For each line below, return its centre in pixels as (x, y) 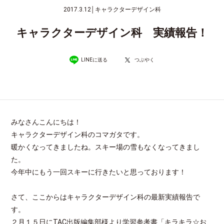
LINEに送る (94, 59)
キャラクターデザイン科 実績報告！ (112, 32)
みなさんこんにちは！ (46, 122)
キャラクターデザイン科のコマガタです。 (78, 134)
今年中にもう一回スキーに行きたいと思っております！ (99, 172)
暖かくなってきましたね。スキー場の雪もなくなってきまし (106, 147)
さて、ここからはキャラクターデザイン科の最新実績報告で (106, 197)
